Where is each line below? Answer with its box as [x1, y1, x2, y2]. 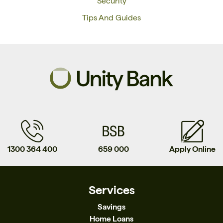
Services [88, 182, 135, 197]
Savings [98, 202, 125, 212]
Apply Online [169, 144, 216, 154]
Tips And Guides [82, 13, 141, 22]
